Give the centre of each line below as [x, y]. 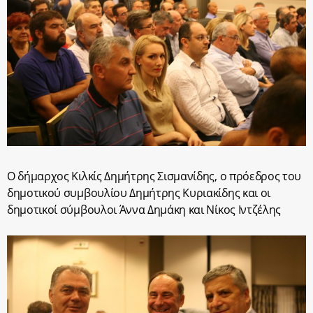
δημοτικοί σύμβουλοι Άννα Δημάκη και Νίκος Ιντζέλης [144, 210]
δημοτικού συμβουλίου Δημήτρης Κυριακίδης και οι [139, 193]
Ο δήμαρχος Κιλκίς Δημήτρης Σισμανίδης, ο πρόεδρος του [154, 176]
